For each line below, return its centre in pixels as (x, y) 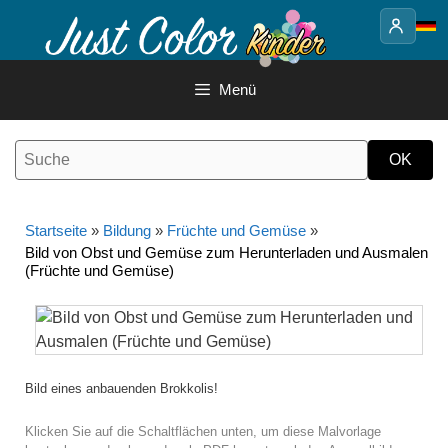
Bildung (127, 230)
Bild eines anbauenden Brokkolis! (121, 388)
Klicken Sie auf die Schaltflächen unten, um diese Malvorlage (203, 431)
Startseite (56, 230)
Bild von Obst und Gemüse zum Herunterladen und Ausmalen (226, 252)
